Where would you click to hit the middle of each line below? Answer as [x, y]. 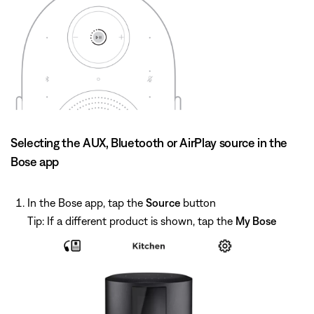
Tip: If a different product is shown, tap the [131, 220]
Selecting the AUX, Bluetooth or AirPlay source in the [149, 142]
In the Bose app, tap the [87, 202]
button [198, 202]
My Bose [256, 220]
